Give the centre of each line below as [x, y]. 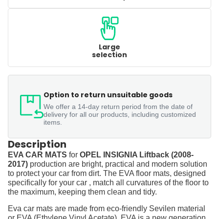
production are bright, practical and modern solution [118, 164]
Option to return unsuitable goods [108, 95]
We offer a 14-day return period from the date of [118, 107]
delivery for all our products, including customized [120, 115]
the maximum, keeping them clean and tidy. [82, 192]
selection [109, 55]
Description [37, 144]
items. [53, 122]
